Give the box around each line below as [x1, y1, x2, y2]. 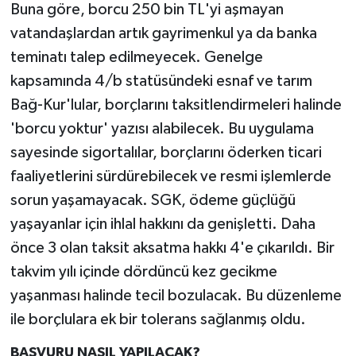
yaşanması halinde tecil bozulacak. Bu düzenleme [10, 288, 342, 304]
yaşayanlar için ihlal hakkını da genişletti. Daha [10, 216, 315, 233]
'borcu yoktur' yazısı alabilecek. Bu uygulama [10, 121, 314, 137]
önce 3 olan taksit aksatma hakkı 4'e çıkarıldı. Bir [10, 240, 335, 257]
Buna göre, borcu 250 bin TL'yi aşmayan [10, 2, 284, 18]
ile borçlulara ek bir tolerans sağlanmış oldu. [10, 311, 306, 328]
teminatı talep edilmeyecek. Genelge [10, 49, 263, 66]
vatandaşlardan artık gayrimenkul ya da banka [10, 25, 317, 42]
